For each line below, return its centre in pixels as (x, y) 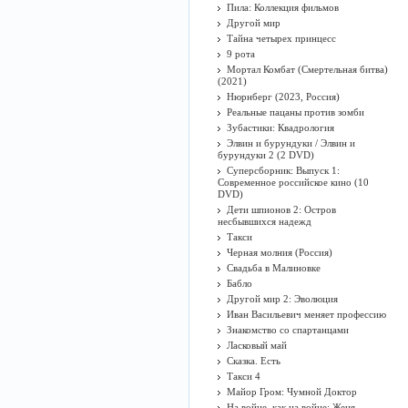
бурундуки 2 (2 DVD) (266, 155)
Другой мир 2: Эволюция (282, 299)
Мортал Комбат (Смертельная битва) (307, 69)
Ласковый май (257, 345)
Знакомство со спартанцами (288, 330)
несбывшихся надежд (265, 221)
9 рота (241, 54)
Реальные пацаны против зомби (296, 112)
